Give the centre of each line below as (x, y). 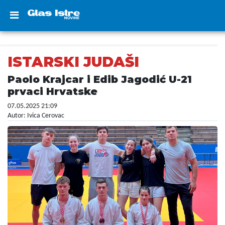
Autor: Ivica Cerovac (36, 116)
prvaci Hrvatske (52, 91)
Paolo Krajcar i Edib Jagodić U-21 (100, 79)
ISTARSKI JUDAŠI (73, 62)
